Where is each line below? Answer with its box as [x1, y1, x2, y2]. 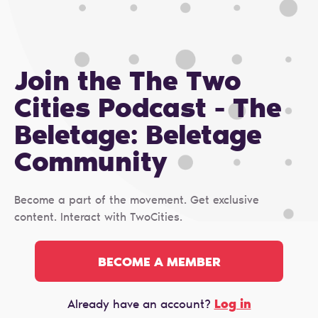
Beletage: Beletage [14, 124, 262, 152]
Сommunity [14, 151, 167, 179]
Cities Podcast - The [14, 97, 282, 125]
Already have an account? [67, 299, 214, 312]
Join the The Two [14, 70, 241, 98]
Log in [214, 298, 251, 311]
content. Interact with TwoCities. [14, 212, 182, 224]
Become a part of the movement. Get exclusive [14, 195, 259, 207]
